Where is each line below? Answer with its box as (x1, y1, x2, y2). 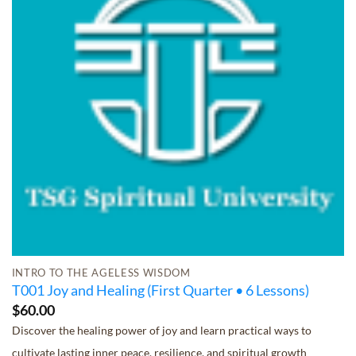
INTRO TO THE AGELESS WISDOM (11, 265, 191, 279)
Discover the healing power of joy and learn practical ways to (11, 323, 311, 337)
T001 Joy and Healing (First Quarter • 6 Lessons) (11, 282, 309, 300)
